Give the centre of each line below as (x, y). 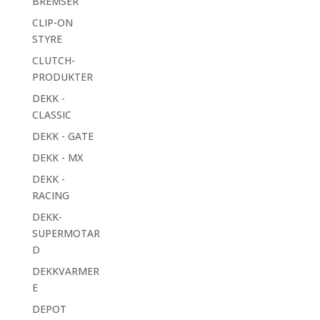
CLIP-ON (52, 23)
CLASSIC (51, 115)
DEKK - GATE (62, 136)
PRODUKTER (62, 77)
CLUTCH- (53, 61)
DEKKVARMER (65, 271)
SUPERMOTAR (66, 234)
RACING (50, 196)
